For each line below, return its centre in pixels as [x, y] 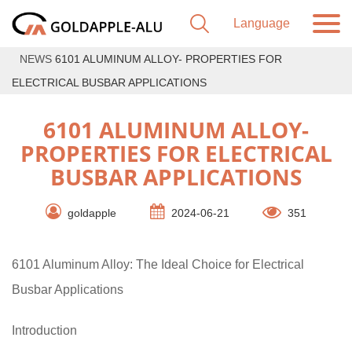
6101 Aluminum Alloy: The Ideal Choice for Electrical [158, 264]
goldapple [92, 213]
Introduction [44, 330]
